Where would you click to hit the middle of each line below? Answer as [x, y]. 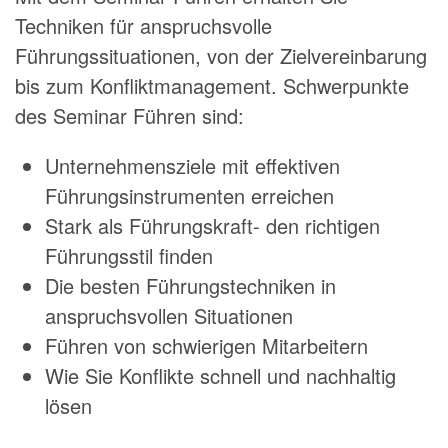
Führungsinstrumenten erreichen [189, 195]
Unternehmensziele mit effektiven [192, 165]
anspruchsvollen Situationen [169, 315]
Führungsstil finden [129, 255]
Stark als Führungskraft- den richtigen [212, 225]
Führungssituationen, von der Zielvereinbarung [221, 55]
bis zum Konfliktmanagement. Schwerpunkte [212, 85]
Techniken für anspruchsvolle [143, 25]
